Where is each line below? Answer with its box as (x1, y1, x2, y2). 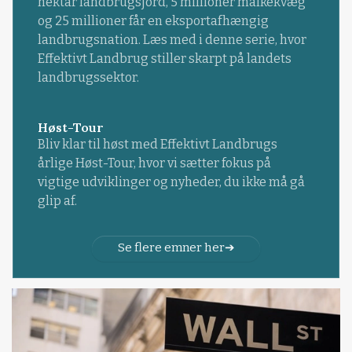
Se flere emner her (117, 240, 225, 255)
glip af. (37, 192, 77, 208)
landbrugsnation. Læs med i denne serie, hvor (37, 31, 306, 47)
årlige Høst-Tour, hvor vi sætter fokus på (37, 155, 272, 170)
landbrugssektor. (37, 69, 139, 85)
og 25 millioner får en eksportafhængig (37, 13, 269, 28)
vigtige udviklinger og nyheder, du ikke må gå (37, 174, 305, 189)
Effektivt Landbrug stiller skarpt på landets (37, 50, 291, 66)
